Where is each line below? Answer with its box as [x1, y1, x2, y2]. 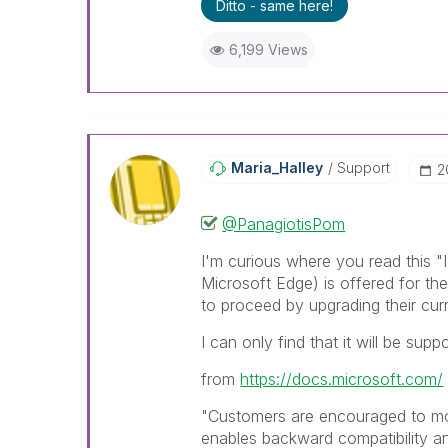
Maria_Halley [231, 159, 324, 176]
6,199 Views [228, 41, 308, 58]
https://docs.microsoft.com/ [240, 369, 444, 389]
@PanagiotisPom [222, 214, 346, 234]
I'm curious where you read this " [201, 251, 444, 271]
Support [333, 159, 391, 176]
